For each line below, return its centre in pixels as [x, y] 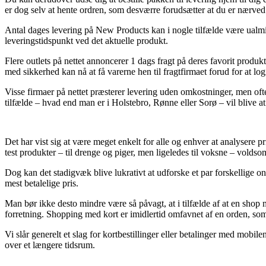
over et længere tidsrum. [50, 245]
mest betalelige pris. [42, 183]
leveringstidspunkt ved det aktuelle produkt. [86, 40]
